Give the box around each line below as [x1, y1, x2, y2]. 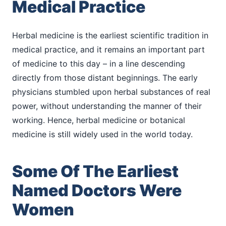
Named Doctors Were [12, 180, 182, 200]
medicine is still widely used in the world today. [12, 129, 193, 139]
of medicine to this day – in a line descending [12, 58, 185, 69]
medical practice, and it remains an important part [12, 44, 205, 54]
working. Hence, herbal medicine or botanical [12, 115, 185, 125]
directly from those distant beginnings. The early [12, 72, 198, 83]
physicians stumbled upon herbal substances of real [12, 86, 210, 97]
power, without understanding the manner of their [12, 100, 202, 111]
